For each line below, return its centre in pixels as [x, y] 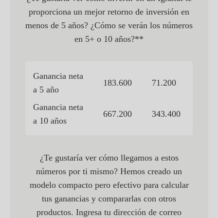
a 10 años [50, 121]
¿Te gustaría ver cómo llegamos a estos [109, 158]
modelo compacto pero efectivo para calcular [109, 185]
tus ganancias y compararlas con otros [109, 199]
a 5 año [46, 90]
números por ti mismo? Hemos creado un [109, 172]
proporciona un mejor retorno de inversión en [109, 12]
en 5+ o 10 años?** [109, 39]
